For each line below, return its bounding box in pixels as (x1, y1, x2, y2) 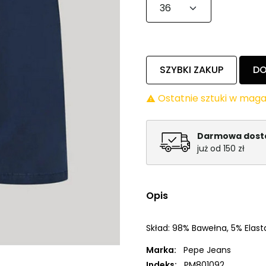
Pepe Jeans (183, 243, 231, 256)
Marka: (146, 243, 176, 256)
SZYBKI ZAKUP (160, 62, 223, 77)
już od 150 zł (197, 142, 245, 154)
